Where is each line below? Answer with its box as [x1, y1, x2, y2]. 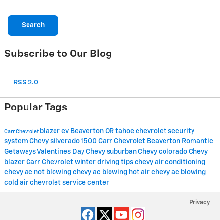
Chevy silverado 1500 [29, 137, 98, 145]
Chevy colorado [138, 148, 189, 155]
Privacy [189, 199, 210, 206]
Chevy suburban [86, 148, 138, 155]
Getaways [4, 148, 37, 155]
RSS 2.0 [12, 79, 38, 86]
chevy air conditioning [135, 158, 205, 165]
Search [22, 22, 45, 29]
